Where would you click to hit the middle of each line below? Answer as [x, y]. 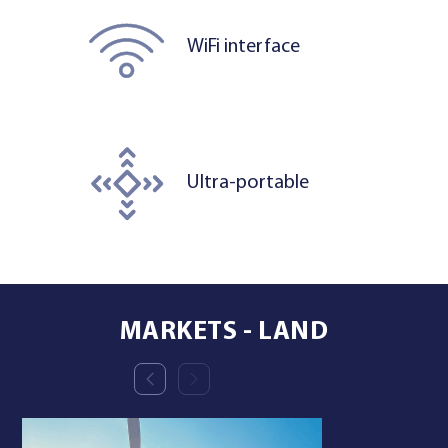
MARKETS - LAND [224, 332]
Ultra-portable [248, 183]
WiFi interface [243, 47]
